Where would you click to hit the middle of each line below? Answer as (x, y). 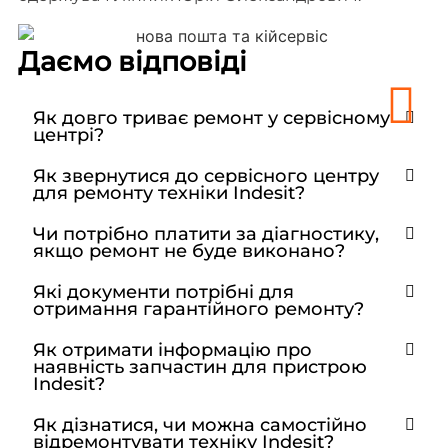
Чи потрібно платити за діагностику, (205, 234)
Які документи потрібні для (163, 292)
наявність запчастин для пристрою (199, 367)
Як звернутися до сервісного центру (205, 176)
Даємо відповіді (132, 61)
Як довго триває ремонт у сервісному (211, 118)
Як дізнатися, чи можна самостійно (199, 425)
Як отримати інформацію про (172, 350)
